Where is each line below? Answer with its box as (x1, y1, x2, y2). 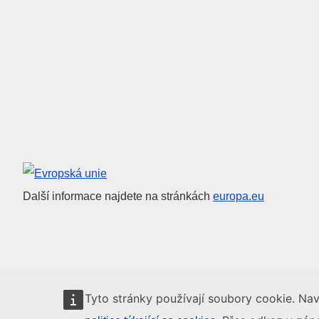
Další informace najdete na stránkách (23, 190, 213, 203)
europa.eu (213, 190, 264, 203)
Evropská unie (23, 162, 161, 184)
